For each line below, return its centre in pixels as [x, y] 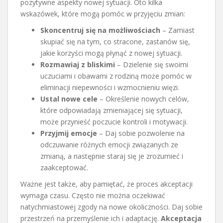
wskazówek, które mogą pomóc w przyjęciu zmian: [103, 13]
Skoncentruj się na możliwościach [100, 30]
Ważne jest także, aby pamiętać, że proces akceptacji [107, 184]
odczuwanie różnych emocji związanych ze [109, 144]
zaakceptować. [64, 167]
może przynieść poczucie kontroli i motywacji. [114, 121]
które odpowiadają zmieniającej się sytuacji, [111, 110]
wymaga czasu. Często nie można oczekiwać [93, 195]
